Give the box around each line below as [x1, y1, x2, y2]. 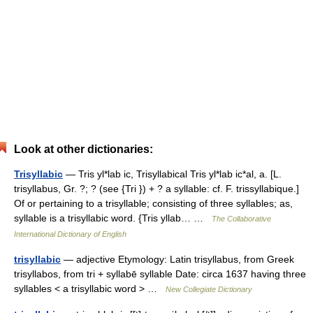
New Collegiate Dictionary [166, 285, 252, 293]
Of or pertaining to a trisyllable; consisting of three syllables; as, [14, 198, 293, 209]
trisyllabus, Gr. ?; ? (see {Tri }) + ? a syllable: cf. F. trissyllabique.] [14, 183, 299, 194]
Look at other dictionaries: [14, 143, 153, 155]
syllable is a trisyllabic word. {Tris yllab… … [14, 212, 212, 224]
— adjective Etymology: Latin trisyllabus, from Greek [61, 254, 294, 265]
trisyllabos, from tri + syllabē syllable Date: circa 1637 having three [14, 268, 306, 279]
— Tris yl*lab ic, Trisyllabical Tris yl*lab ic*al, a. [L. [63, 168, 282, 180]
